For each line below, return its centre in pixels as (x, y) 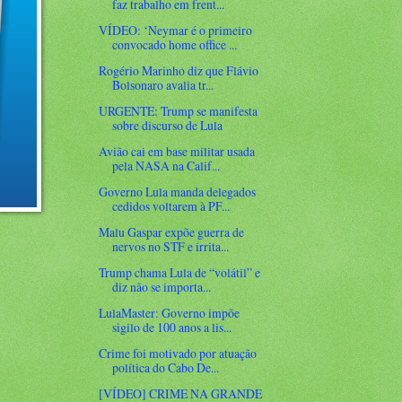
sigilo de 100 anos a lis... (172, 328)
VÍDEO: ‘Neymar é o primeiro (176, 30)
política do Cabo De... (166, 368)
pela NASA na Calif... (166, 165)
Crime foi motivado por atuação (178, 354)
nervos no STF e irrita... (171, 247)
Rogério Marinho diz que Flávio (179, 70)
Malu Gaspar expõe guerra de (172, 232)
